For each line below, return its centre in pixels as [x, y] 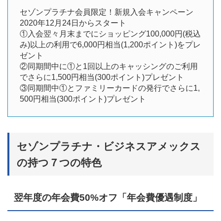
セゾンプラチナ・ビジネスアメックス [109, 146]
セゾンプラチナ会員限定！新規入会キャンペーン [107, 12]
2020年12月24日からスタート [73, 23]
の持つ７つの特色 [59, 162]
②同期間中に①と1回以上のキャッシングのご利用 [109, 67]
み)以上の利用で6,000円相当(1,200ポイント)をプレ [110, 45]
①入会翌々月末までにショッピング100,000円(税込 [110, 34]
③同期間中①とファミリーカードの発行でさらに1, [110, 88]
